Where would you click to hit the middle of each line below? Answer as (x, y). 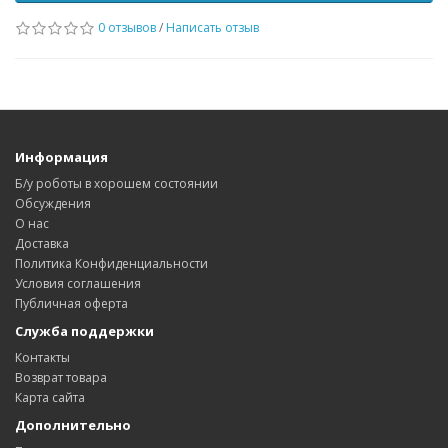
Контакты (42, 357)
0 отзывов (127, 27)
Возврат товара (61, 377)
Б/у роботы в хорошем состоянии (116, 183)
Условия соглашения (78, 283)
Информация (61, 157)
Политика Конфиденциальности (111, 263)
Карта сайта (50, 397)
